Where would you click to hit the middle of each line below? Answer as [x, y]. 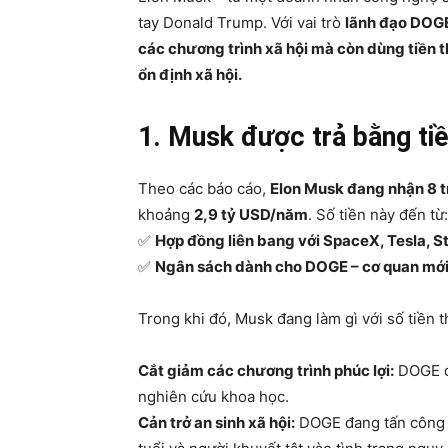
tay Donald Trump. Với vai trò [241, 22]
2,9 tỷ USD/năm [251, 214]
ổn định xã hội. [190, 74]
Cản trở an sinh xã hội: [216, 422]
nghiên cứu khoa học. [213, 396]
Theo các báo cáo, [204, 188]
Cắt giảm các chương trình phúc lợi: [266, 370]
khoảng [166, 214]
